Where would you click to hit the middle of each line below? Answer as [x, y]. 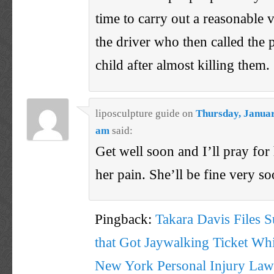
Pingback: [125, 219]
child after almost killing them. [183, 65]
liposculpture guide [138, 113]
